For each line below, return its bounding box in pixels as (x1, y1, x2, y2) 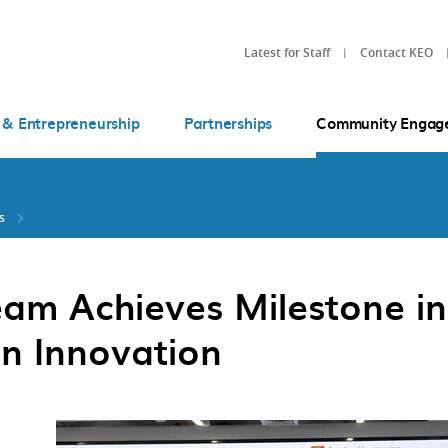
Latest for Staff (244, 43, 330, 61)
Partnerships (183, 112, 273, 134)
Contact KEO (360, 43, 433, 61)
